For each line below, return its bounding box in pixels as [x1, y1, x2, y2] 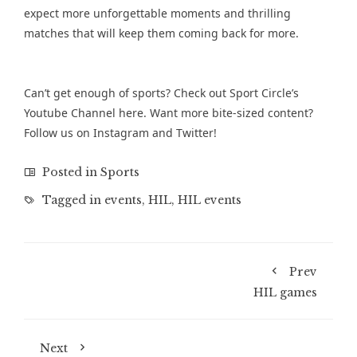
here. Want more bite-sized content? [116, 105, 313, 120]
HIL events [178, 193, 241, 207]
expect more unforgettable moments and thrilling [24, 6, 291, 21]
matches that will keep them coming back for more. [24, 25, 299, 41]
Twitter [176, 125, 214, 140]
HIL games [253, 285, 317, 300]
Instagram [93, 125, 149, 140]
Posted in [39, 165, 100, 179]
